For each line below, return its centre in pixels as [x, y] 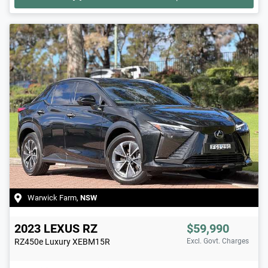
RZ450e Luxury [42, 241]
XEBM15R [91, 241]
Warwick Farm [52, 197]
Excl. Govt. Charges [218, 241]
